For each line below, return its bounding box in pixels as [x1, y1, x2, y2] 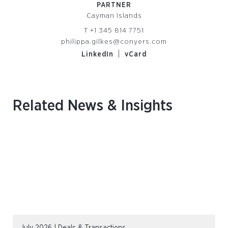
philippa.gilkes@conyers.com [61, 38, 167, 45]
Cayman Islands [86, 12, 142, 19]
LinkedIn [81, 51, 113, 58]
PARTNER [97, 2, 131, 9]
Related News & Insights [13, 98, 173, 113]
